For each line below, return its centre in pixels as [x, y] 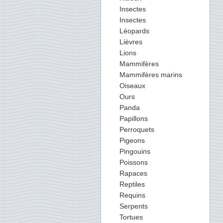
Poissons [134, 162]
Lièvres [131, 42]
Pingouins [135, 151]
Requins [132, 195]
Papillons [134, 118]
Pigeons [132, 140]
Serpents [134, 206]
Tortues [131, 217]
